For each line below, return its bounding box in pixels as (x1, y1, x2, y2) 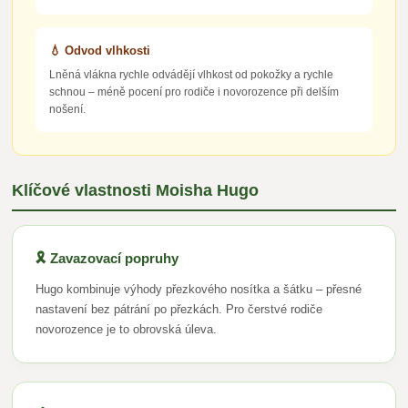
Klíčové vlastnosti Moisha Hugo (12, 181, 260, 200)
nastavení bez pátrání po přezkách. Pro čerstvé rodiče (36, 302, 323, 317)
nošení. (49, 103, 87, 117)
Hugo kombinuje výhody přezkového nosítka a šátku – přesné (36, 282, 362, 297)
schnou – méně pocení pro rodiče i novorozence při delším (49, 86, 340, 99)
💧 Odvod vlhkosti (49, 44, 151, 58)
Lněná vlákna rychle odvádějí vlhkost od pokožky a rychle (49, 68, 334, 82)
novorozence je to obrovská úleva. (36, 322, 218, 337)
